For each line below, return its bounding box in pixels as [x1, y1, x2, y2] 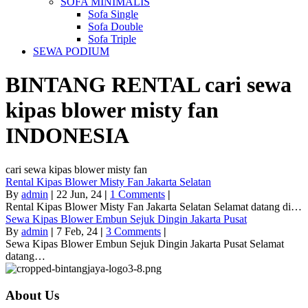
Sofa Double [88, 21, 143, 32]
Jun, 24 [70, 188, 102, 200]
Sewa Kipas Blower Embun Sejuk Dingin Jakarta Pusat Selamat [5, 237, 284, 250]
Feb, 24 [65, 225, 98, 237]
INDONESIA [5, 123, 129, 148]
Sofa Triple [88, 33, 136, 45]
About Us [5, 287, 59, 302]
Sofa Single [88, 8, 138, 20]
